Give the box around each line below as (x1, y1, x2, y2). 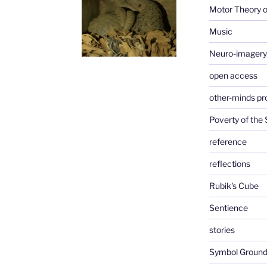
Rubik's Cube (209, 180, 259, 191)
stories (209, 224, 235, 235)
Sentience (209, 202, 248, 213)
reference (209, 136, 247, 147)
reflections (209, 158, 250, 169)
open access (209, 70, 257, 80)
